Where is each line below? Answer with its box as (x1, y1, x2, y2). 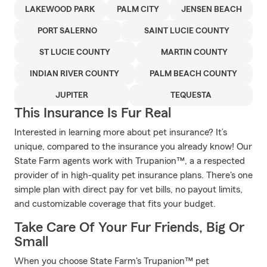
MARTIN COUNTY (160, 48, 228, 57)
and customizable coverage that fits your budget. (14, 199, 216, 209)
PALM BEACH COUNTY (150, 70, 238, 78)
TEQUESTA (170, 91, 212, 100)
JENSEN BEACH (181, 5, 242, 14)
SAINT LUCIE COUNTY (144, 27, 229, 35)
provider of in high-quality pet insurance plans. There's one (14, 170, 253, 180)
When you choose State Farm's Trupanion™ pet (14, 256, 209, 266)
